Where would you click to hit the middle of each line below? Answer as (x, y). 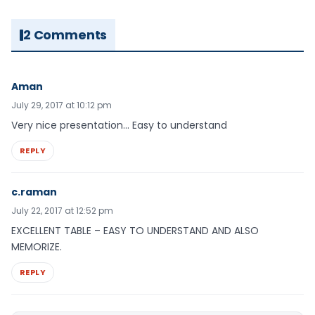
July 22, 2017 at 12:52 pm (62, 211)
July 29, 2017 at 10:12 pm (62, 105)
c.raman (34, 192)
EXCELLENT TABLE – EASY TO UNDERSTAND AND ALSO (135, 231)
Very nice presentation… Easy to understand (119, 126)
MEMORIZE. (37, 247)
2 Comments (65, 35)
